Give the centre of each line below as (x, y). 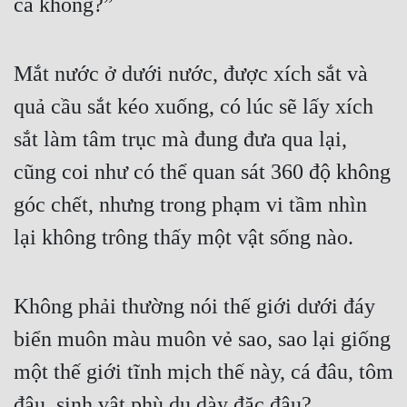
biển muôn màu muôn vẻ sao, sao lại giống (202, 339)
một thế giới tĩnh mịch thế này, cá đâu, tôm (203, 372)
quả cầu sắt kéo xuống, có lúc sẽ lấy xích (194, 107)
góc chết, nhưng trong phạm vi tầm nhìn (190, 205)
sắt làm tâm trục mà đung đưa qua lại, (180, 139)
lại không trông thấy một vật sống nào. (184, 238)
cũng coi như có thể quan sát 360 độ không (202, 172)
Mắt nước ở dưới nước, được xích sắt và (191, 74)
